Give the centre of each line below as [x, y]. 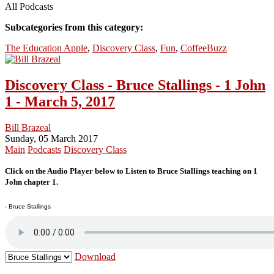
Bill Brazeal [28, 127]
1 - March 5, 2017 [60, 101]
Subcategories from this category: [74, 27]
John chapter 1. [33, 182]
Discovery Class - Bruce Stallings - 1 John [135, 85]
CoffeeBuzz [204, 48]
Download [95, 256]
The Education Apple [46, 48]
